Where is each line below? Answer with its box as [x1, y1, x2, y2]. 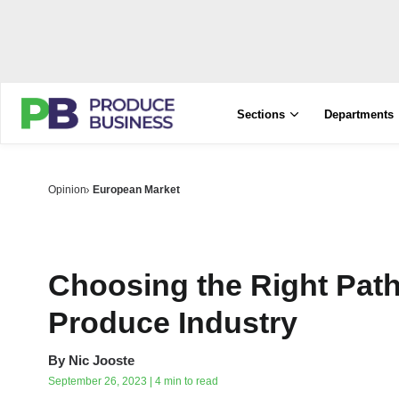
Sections [237, 108, 286, 121]
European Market [93, 183, 181, 196]
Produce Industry [48, 305, 297, 339]
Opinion [48, 183, 86, 196]
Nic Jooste [69, 353, 134, 368]
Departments [324, 108, 395, 121]
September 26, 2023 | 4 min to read [48, 375, 218, 387]
